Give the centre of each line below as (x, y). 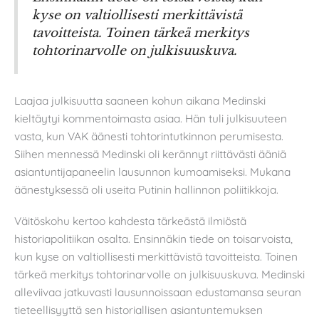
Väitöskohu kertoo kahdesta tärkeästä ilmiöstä (130, 221)
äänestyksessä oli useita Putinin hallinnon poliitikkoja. (146, 190)
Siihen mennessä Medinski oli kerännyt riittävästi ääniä (150, 154)
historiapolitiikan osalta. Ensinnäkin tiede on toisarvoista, (153, 239)
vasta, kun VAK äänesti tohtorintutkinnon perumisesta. (149, 136)
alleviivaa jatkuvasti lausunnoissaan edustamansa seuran (158, 292)
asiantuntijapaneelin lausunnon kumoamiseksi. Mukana (152, 172)
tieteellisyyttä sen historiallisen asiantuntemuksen (138, 310)
